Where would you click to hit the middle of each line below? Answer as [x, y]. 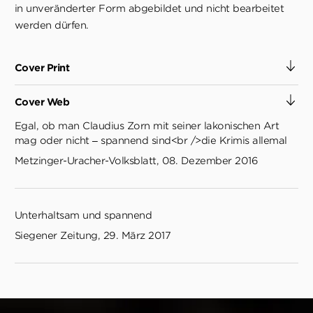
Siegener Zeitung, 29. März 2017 [93, 235]
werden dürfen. [51, 25]
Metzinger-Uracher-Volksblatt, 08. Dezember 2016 [136, 160]
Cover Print [42, 67]
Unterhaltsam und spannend [83, 215]
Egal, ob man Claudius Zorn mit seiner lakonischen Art [147, 125]
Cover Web [42, 102]
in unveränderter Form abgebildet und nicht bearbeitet [149, 8]
